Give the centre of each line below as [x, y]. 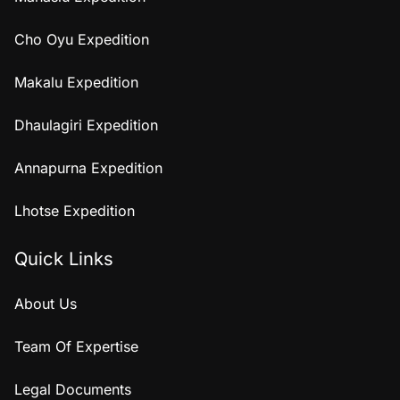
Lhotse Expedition [75, 210]
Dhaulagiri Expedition [86, 125]
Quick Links [64, 258]
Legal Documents [73, 389]
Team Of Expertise [76, 346]
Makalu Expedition [76, 82]
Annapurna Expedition [88, 167]
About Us [46, 303]
